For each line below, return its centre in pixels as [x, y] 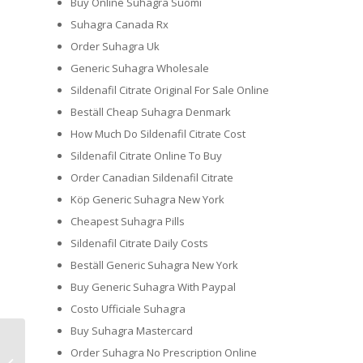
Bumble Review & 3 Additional [101, 354]
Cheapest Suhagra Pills [128, 222]
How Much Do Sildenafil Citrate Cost [158, 134]
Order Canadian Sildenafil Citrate [152, 178]
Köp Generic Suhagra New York [147, 200]
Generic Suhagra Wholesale [140, 68]
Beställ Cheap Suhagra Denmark [151, 112]
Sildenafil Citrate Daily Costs [139, 243]
